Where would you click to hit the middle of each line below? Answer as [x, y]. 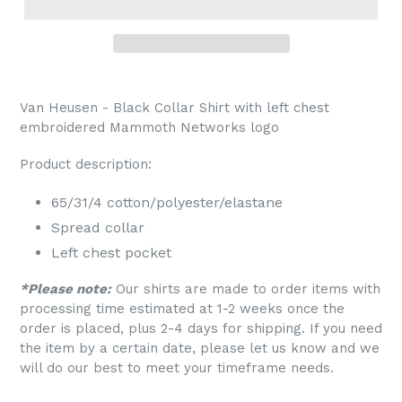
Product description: [88, 165]
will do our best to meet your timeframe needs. [179, 368]
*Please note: [66, 289]
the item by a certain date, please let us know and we [200, 349]
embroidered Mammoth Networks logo [149, 127]
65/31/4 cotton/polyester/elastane [167, 202]
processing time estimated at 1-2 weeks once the [182, 309]
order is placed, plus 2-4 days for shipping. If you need [201, 329]
